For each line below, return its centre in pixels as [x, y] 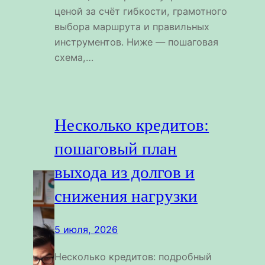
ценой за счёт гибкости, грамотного [141, 11]
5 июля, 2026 [86, 230]
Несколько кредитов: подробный [133, 257]
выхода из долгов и [125, 172]
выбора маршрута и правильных [132, 26]
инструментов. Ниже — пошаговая [137, 42]
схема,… [74, 57]
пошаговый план [116, 149]
